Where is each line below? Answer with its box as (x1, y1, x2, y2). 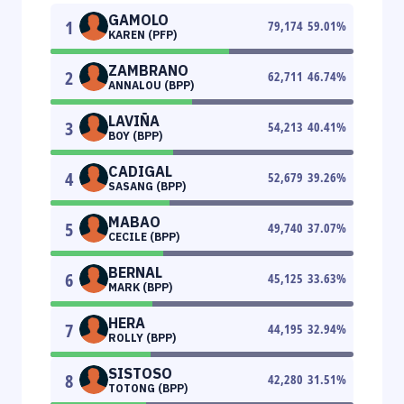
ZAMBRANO (108, 60, 188, 79)
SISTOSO (108, 363, 172, 382)
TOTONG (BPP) (108, 381, 188, 395)
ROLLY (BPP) (108, 330, 176, 344)
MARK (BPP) (108, 280, 172, 294)
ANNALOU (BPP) (108, 78, 194, 92)
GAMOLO (108, 10, 169, 29)
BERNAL (108, 262, 162, 281)
